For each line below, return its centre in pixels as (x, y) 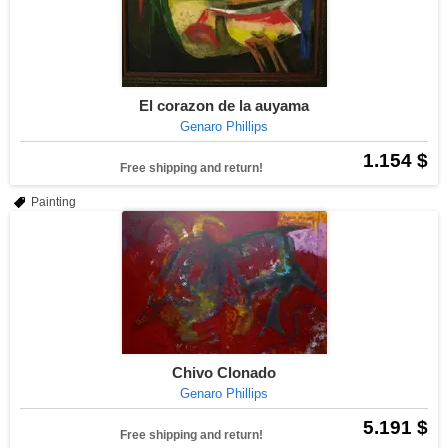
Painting (53, 202)
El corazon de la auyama (224, 105)
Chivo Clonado (224, 372)
